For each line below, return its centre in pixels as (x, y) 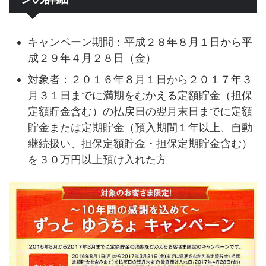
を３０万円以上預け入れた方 (97, 159)
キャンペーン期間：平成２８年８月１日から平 (140, 42)
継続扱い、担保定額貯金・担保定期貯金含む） (140, 143)
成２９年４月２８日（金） (92, 58)
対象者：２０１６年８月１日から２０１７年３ (140, 79)
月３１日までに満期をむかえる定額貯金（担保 (140, 95)
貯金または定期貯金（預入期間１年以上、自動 (140, 127)
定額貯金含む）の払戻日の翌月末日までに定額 (140, 111)
